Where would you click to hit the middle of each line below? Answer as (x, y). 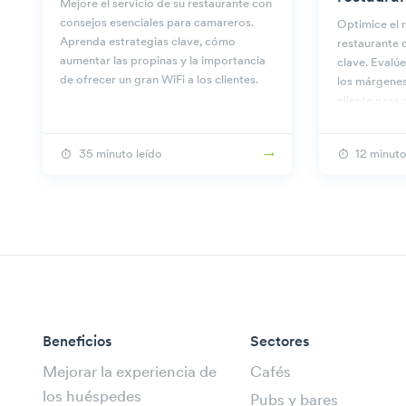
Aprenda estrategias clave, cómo (148, 42)
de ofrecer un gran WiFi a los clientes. (159, 80)
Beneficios (77, 342)
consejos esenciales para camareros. (157, 23)
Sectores (280, 342)
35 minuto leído (120, 154)
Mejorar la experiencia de (130, 372)
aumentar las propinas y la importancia (163, 61)
